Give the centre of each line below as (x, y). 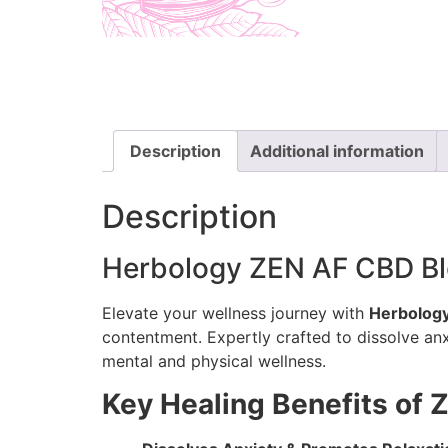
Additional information (337, 151)
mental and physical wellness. (214, 361)
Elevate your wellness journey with (235, 313)
